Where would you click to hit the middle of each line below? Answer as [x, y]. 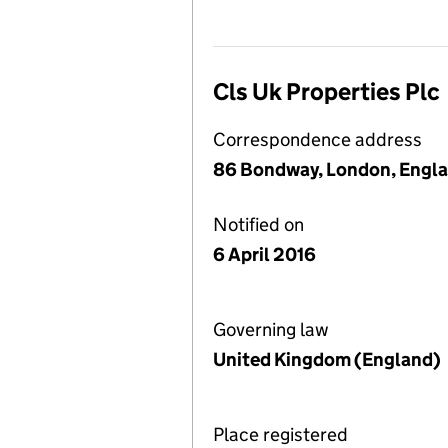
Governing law [271, 329]
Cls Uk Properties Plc [326, 91]
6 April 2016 [264, 254]
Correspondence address [317, 139]
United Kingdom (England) [327, 359]
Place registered [280, 434]
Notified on [258, 224]
